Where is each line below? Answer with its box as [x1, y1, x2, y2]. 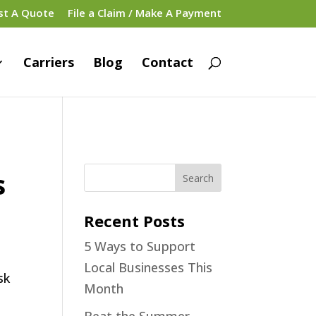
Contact [141, 53, 193, 71]
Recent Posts [84, 210, 186, 231]
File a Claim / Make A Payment [67, 6, 221, 20]
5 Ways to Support [84, 238, 196, 255]
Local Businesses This [84, 259, 213, 276]
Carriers [23, 53, 74, 71]
